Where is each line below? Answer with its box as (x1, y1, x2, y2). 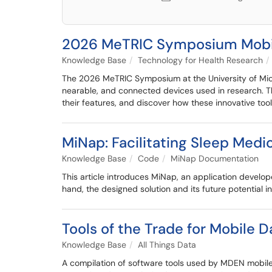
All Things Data (138, 239, 196, 250)
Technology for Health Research (138, 55, 263, 66)
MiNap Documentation (171, 153, 259, 164)
